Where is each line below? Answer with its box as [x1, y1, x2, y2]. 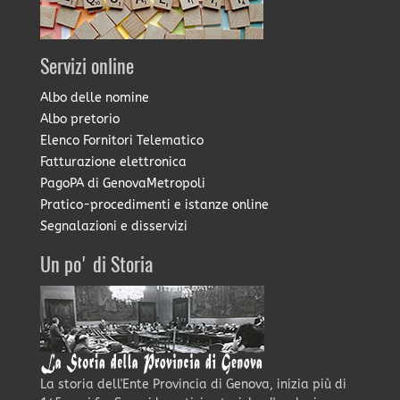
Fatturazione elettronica [39, 154, 187, 171]
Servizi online [39, 58, 134, 79]
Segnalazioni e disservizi [39, 219, 187, 235]
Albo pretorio [39, 112, 120, 128]
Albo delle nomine [39, 90, 149, 106]
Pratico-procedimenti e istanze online [39, 197, 269, 213]
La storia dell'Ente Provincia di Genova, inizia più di [39, 377, 346, 393]
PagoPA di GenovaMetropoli [39, 176, 205, 192]
